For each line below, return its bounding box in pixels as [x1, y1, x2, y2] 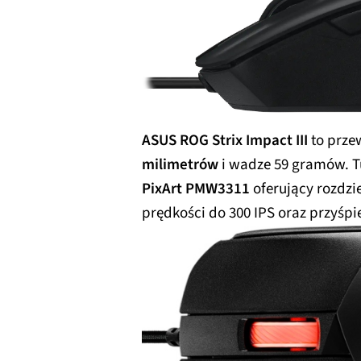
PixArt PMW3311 [142, 177, 250, 200]
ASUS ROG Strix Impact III [142, 129, 308, 151]
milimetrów [142, 153, 218, 176]
